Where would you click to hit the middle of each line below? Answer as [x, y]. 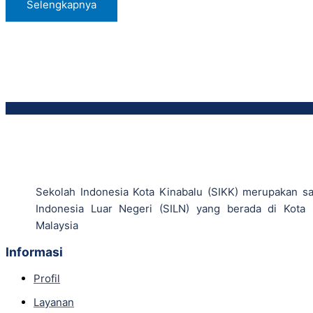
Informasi [34, 252]
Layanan [54, 302]
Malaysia [57, 225]
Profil [47, 278]
